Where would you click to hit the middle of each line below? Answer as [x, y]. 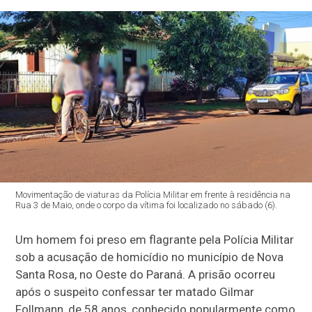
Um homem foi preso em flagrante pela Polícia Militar [155, 240]
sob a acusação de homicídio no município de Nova [150, 257]
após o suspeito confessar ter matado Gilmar [135, 292]
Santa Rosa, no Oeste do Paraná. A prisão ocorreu [146, 275]
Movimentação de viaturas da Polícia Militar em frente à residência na [153, 195]
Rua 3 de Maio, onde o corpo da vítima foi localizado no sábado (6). [147, 205]
